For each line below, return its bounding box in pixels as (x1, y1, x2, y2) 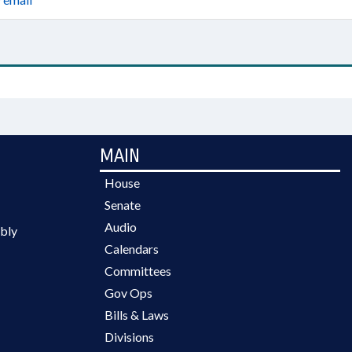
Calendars (104, 241, 159, 256)
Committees (104, 263, 171, 278)
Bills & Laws (104, 307, 169, 322)
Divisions (104, 329, 154, 344)
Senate (104, 197, 141, 212)
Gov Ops (104, 285, 152, 300)
